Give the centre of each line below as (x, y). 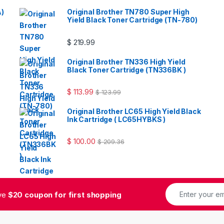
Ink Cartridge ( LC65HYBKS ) (116, 119)
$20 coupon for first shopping (64, 194)
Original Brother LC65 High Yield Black (134, 111)
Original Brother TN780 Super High (128, 12)
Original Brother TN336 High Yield (126, 61)
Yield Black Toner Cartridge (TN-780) (132, 20)
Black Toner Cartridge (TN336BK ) (126, 69)
